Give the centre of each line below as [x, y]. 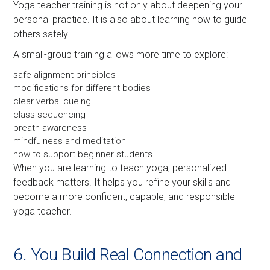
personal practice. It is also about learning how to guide [130, 20]
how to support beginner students [83, 155]
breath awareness [50, 128]
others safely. [42, 34]
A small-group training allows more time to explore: [121, 55]
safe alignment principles [65, 75]
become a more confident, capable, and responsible [124, 197]
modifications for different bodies [82, 88]
